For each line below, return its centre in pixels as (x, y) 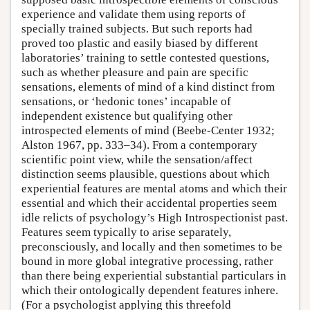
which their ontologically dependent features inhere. (150, 291)
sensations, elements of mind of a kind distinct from (148, 87)
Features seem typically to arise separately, (126, 232)
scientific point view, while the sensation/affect (137, 160)
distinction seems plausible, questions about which (146, 174)
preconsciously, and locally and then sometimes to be (152, 247)
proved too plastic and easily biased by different (140, 44)
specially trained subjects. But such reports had (137, 29)
